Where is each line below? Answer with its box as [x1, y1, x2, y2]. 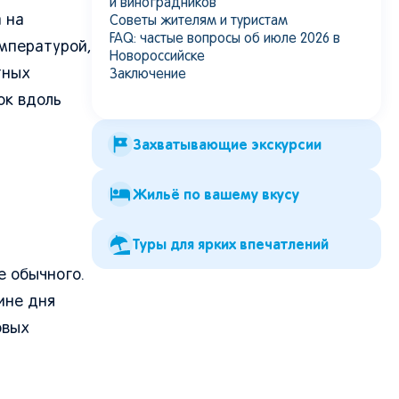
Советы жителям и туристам [110, 15, 288, 28]
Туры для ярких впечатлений [133, 236, 329, 252]
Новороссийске [110, 51, 205, 63]
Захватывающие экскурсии [133, 136, 322, 152]
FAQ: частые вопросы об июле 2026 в [110, 33, 340, 45]
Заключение [110, 69, 186, 81]
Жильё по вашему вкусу [133, 186, 299, 202]
